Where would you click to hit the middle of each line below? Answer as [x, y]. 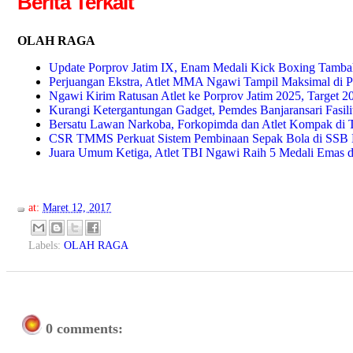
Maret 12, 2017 [77, 208]
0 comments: [84, 329]
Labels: [46, 245]
